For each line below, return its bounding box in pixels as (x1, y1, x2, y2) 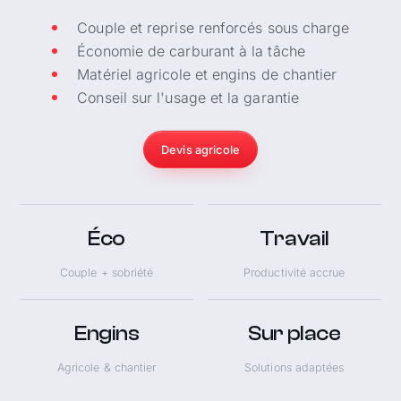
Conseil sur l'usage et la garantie (77, 89, 300, 107)
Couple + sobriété (60, 265, 154, 279)
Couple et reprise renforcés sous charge (77, 19, 350, 38)
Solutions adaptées (244, 360, 345, 374)
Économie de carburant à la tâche (77, 42, 305, 61)
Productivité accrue (243, 265, 346, 279)
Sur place (248, 320, 341, 346)
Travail (259, 226, 329, 251)
